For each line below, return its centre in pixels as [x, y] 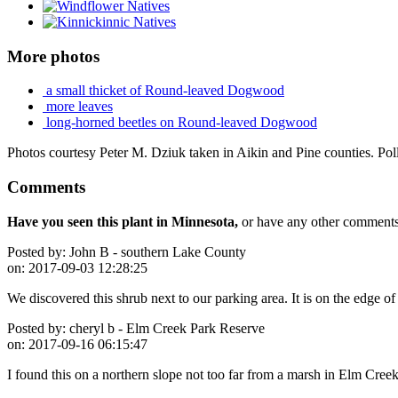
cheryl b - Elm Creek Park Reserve [165, 328]
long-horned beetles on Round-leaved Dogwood [180, 123]
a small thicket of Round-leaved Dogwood [163, 91]
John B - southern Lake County [156, 251]
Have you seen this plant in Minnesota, [123, 221]
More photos [53, 56]
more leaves [78, 107]
